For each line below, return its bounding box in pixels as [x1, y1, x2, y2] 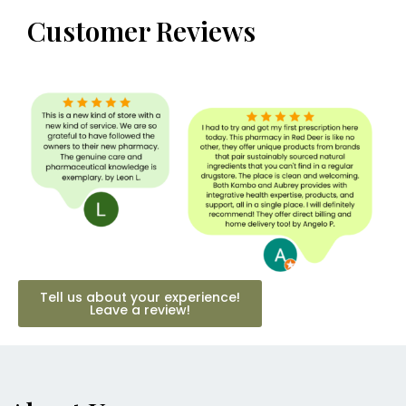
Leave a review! [90, 300, 190, 319]
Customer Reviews [27, 13, 256, 50]
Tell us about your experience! [40, 287, 240, 306]
